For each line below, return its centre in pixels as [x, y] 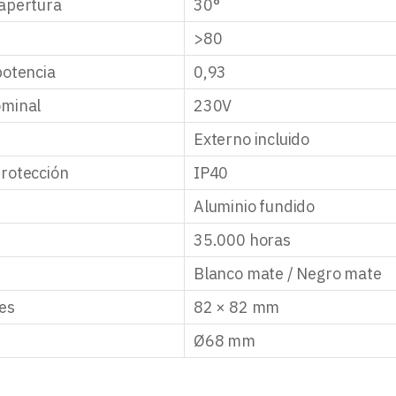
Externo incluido [252, 139]
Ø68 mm [225, 340]
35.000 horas [242, 240]
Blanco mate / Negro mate [288, 273]
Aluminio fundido [255, 206]
